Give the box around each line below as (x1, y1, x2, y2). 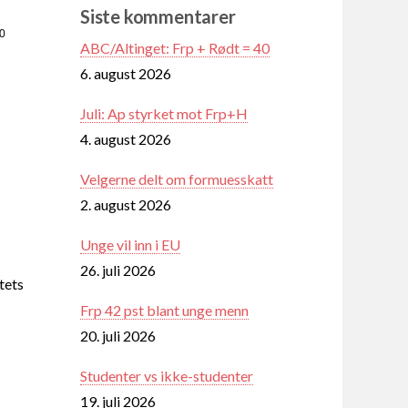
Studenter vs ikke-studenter (80, 366, 253, 384)
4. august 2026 (80, 129, 171, 148)
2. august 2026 (80, 195, 171, 213)
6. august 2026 (80, 64, 171, 82)
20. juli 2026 (80, 326, 156, 344)
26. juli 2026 (80, 260, 156, 279)
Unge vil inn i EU (80, 235, 180, 253)
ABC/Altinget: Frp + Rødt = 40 (80, 38, 270, 56)
